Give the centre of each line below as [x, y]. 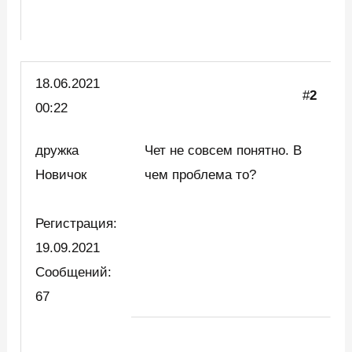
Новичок [65, 175]
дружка [57, 151]
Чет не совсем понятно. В [224, 151]
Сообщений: [74, 273]
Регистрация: [77, 224]
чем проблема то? [201, 175]
